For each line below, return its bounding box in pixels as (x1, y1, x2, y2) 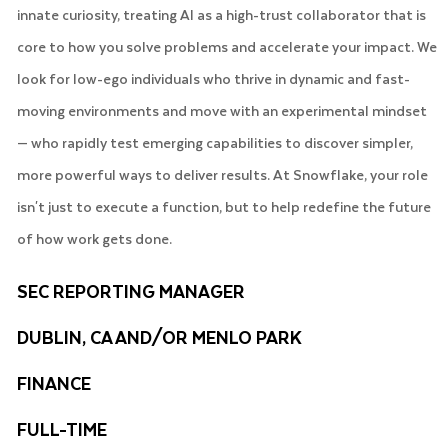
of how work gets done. (16, 226, 172, 250)
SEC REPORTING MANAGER (16, 276, 245, 305)
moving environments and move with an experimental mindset (16, 98, 427, 122)
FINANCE (16, 368, 91, 397)
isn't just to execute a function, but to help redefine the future (16, 194, 431, 218)
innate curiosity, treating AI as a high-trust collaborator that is (16, 2, 426, 26)
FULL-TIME (16, 414, 107, 443)
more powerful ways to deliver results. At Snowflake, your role (16, 162, 428, 186)
